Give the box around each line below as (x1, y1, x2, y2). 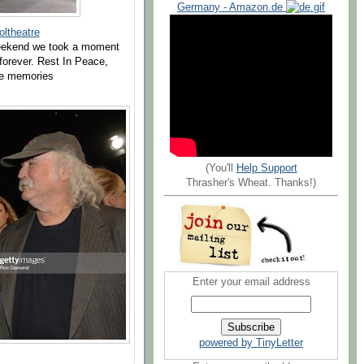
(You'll (205, 162, 236, 174)
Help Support (236, 162, 297, 174)
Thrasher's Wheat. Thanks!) (186, 176, 316, 188)
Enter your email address (192, 276, 310, 288)
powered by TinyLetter (199, 337, 303, 349)
